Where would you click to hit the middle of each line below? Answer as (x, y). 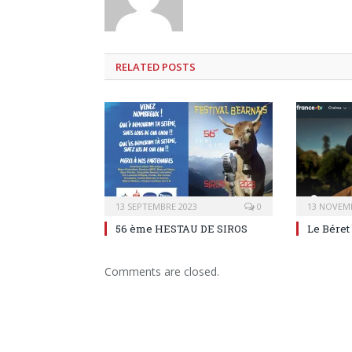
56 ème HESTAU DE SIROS (181, 229)
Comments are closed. (162, 272)
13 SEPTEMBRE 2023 (156, 207)
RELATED (137, 67)
